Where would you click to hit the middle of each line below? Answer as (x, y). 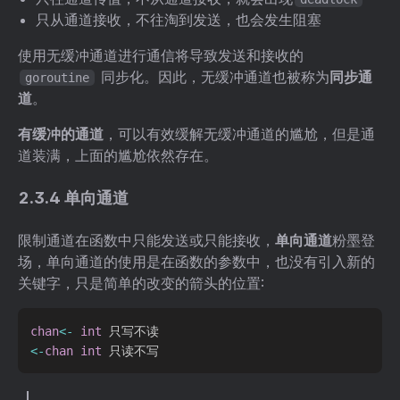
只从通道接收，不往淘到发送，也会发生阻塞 (179, 20)
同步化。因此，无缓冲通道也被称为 (213, 77)
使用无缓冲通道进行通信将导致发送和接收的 (161, 56)
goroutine (57, 78)
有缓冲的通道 (61, 134)
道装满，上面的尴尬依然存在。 (118, 156)
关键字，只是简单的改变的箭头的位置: (141, 283)
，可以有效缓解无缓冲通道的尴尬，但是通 (239, 134)
